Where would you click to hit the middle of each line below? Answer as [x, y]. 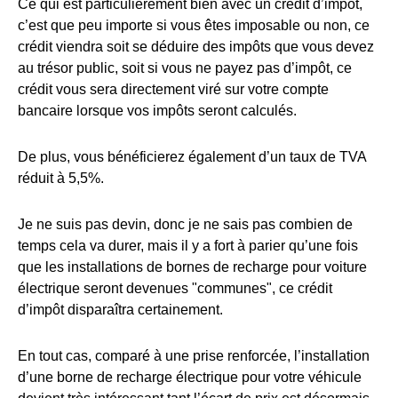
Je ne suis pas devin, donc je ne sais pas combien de [185, 224]
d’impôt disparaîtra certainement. [120, 309]
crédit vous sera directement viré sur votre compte [173, 89]
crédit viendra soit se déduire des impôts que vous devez [196, 46]
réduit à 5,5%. [61, 178]
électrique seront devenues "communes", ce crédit [175, 288]
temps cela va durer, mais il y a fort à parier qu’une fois [188, 245]
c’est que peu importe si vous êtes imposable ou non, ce [194, 25]
